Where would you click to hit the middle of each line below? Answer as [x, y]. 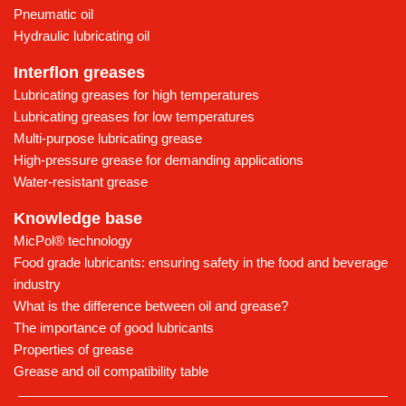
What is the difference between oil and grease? [151, 306]
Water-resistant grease [81, 182]
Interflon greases [79, 73]
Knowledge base [78, 219]
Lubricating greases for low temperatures [134, 117]
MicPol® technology [73, 241]
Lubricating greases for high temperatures [136, 95]
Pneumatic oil [53, 14]
